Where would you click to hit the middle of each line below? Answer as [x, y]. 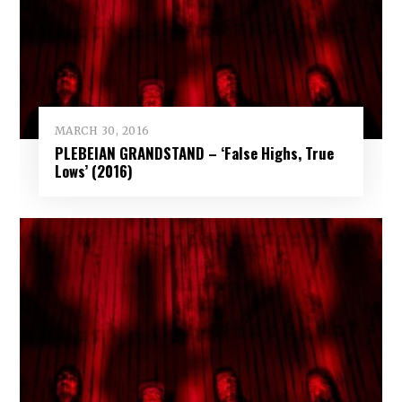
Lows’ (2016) [93, 170]
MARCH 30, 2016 [102, 130]
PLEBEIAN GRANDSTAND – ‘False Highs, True [194, 153]
